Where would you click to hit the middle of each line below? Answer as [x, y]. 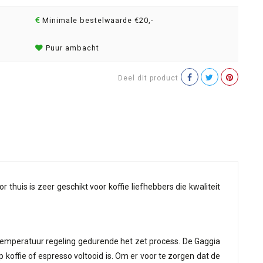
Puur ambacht [71, 48]
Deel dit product [148, 78]
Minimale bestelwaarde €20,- [96, 20]
